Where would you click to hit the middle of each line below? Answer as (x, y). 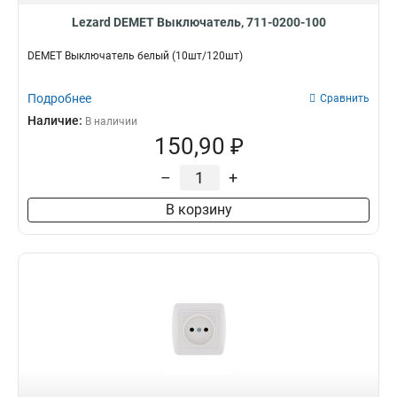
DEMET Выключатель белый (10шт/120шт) (135, 56)
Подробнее (59, 98)
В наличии (111, 121)
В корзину (198, 210)
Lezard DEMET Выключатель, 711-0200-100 (198, 22)
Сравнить (345, 98)
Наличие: (56, 121)
